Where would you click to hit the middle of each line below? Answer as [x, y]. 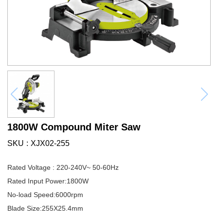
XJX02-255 [50, 143]
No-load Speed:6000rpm [45, 195]
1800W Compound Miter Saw [74, 127]
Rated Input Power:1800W [48, 181]
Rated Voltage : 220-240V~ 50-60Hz [63, 167]
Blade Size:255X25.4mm [45, 208]
